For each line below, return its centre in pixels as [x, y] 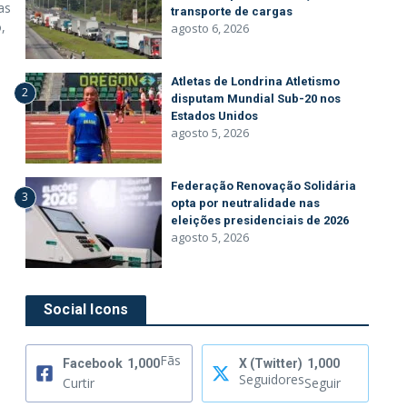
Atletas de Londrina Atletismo [255, 81]
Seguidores [272, 379]
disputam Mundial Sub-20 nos [256, 99]
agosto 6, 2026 [210, 28]
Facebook [93, 363]
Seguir [323, 383]
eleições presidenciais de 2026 [260, 220]
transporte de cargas [232, 11]
